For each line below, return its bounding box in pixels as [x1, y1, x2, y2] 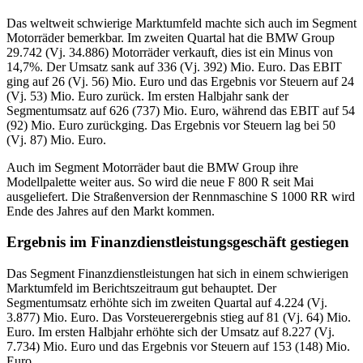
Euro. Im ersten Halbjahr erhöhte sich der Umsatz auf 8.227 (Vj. [6, 325, 335, 339]
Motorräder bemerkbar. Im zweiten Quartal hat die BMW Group [6, 30, 335, 45]
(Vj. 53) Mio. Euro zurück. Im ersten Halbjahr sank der [6, 88, 288, 103]
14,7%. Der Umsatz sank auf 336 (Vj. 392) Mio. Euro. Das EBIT [6, 59, 342, 74]
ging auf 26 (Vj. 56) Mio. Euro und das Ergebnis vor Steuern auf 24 [6, 74, 354, 88]
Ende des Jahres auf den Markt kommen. [6, 203, 215, 218]
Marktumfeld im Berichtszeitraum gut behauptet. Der [6, 281, 276, 295]
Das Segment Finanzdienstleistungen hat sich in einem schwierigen [6, 267, 348, 280]
